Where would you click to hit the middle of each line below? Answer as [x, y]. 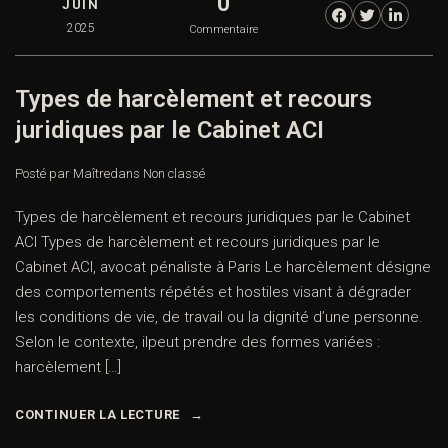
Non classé [174, 174]
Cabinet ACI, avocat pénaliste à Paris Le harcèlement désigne [223, 267]
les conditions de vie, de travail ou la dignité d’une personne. [219, 317]
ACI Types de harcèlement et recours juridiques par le [197, 242]
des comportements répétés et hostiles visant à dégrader [213, 292]
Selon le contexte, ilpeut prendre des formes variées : [197, 342]
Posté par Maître [62, 174]
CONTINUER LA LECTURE [97, 415]
